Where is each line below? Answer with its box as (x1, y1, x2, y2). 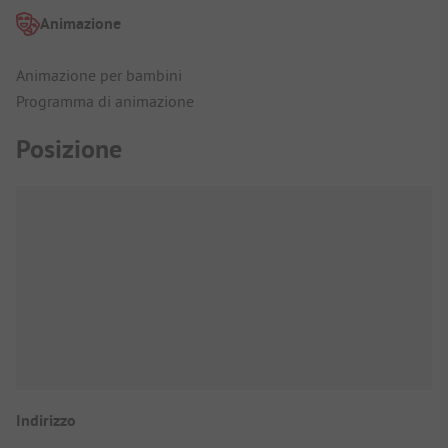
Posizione (16, 132, 122, 167)
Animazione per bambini (16, 64, 182, 85)
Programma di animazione (16, 90, 194, 111)
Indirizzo (16, 410, 76, 432)
